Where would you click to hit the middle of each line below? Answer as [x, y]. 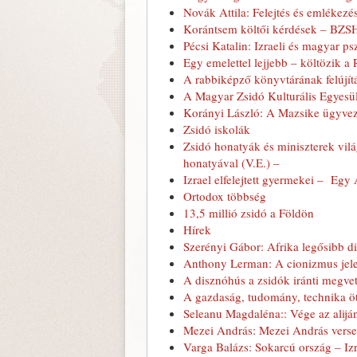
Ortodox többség [225, 196]
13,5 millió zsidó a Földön [249, 213]
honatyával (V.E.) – [231, 163]
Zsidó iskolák [217, 129]
